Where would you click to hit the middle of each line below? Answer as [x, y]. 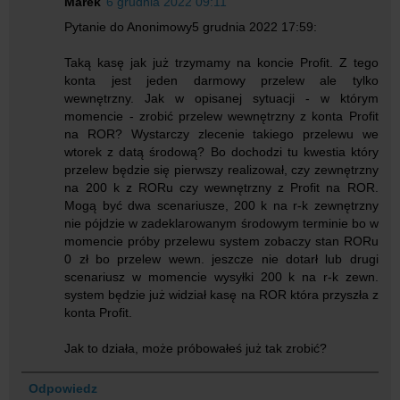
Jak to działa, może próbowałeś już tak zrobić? [196, 348]
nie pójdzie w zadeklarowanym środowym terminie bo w [221, 223]
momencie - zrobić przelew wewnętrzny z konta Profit [221, 116]
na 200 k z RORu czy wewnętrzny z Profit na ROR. [221, 187]
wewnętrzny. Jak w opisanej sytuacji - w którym [221, 98]
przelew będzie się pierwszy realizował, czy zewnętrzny [221, 169]
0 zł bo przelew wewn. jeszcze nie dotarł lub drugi [221, 258]
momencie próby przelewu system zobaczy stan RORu [221, 241]
